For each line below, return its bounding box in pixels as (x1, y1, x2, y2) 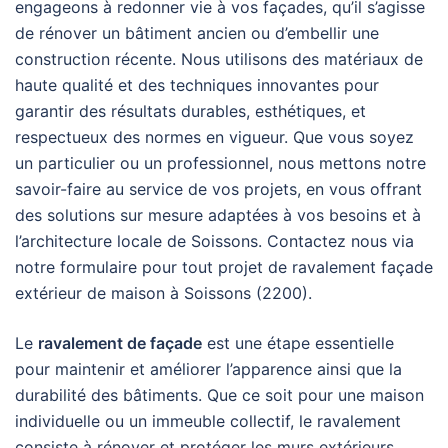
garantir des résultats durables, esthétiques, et (15, 101, 366, 121)
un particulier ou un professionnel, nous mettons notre (15, 153, 426, 173)
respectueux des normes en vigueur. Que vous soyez (15, 127, 414, 147)
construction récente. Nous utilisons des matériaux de (15, 49, 423, 69)
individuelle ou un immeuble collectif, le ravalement (15, 411, 401, 431)
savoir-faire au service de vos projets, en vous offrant (15, 179, 422, 199)
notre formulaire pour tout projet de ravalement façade (15, 257, 433, 277)
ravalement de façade (38, 333, 202, 353)
